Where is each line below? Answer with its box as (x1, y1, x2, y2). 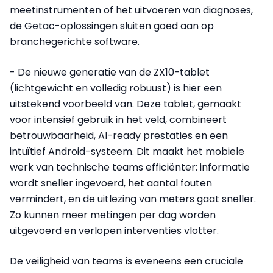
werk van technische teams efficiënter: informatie (10, 160, 250, 175)
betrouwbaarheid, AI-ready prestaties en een (10, 129, 228, 143)
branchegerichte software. (10, 35, 140, 49)
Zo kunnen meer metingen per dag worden (10, 208, 216, 222)
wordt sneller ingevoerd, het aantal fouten (10, 176, 212, 191)
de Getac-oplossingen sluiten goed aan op (10, 19, 214, 34)
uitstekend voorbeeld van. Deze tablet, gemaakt (10, 97, 241, 112)
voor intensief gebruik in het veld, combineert (10, 113, 227, 127)
